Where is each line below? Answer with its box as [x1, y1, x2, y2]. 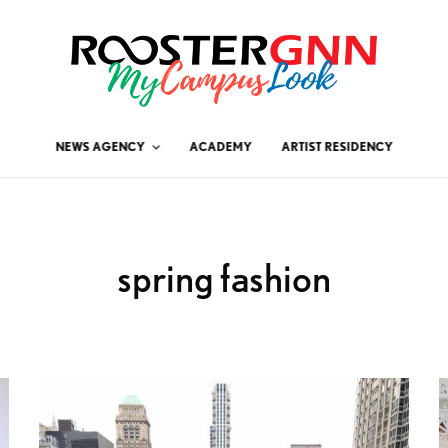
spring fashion [117, 253, 331, 302]
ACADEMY [189, 138, 252, 154]
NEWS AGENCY [55, 138, 145, 154]
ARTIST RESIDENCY [281, 138, 393, 154]
